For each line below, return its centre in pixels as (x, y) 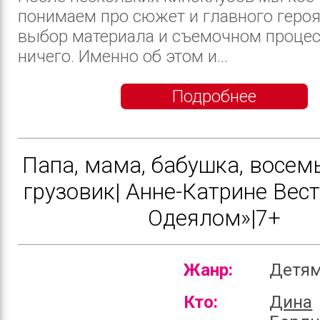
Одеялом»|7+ (214, 218)
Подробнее (214, 96)
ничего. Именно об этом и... (123, 56)
